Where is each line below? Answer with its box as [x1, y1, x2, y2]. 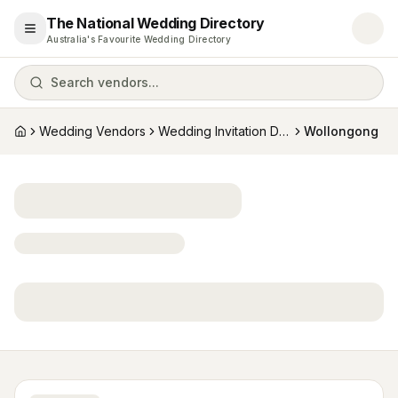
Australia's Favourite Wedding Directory [46, 34, 231, 44]
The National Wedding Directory [46, 14, 265, 32]
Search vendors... [51, 75, 159, 90]
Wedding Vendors [39, 123, 146, 139]
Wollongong [304, 123, 378, 139]
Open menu [28, 28, 101, 44]
